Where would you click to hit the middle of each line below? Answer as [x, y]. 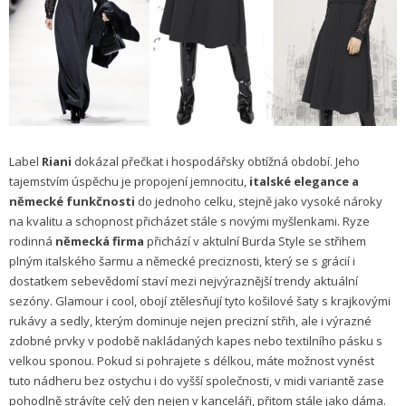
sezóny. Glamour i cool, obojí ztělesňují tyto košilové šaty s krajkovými [200, 301]
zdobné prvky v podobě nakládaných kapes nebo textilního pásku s [196, 341]
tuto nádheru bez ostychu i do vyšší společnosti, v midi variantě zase [197, 381]
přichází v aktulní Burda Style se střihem [255, 242]
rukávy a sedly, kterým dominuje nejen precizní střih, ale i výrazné [190, 321]
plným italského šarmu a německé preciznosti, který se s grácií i [182, 261]
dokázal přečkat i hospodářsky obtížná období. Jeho [216, 162]
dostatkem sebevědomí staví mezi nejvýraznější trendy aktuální [184, 281]
